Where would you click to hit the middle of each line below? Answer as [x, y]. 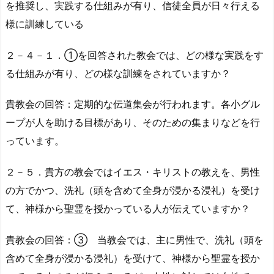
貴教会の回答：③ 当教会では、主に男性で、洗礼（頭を [135, 239]
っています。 [35, 141]
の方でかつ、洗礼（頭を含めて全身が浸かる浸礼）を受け [133, 191]
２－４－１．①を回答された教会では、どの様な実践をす [135, 55]
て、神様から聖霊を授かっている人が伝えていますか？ [128, 209]
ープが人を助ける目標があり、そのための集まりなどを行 [133, 123]
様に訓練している [45, 24]
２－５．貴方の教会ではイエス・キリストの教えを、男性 [133, 172]
